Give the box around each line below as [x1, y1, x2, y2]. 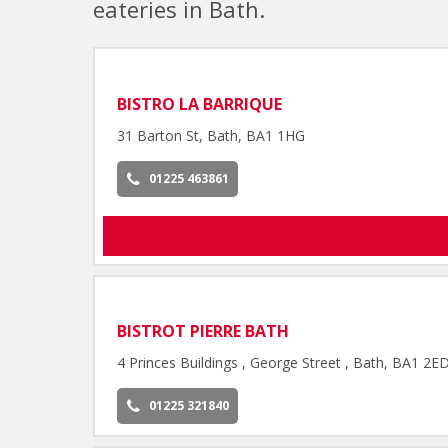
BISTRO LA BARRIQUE [117, 92, 283, 115]
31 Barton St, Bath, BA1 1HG [117, 125, 306, 145]
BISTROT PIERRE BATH [117, 320, 290, 343]
